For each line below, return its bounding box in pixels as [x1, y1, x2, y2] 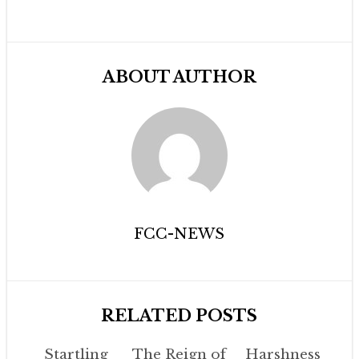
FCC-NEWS [134, 225, 225, 243]
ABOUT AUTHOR [102, 67, 256, 87]
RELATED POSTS [101, 306, 258, 325]
